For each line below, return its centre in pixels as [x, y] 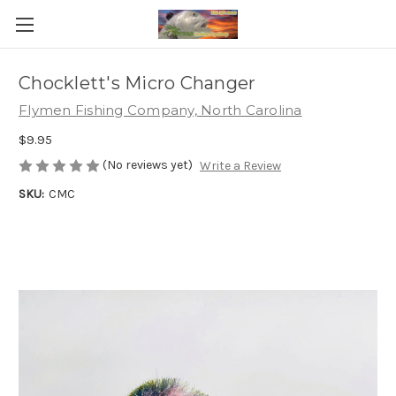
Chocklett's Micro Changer [137, 84]
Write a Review [240, 166]
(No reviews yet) [148, 164]
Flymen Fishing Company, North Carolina [160, 110]
